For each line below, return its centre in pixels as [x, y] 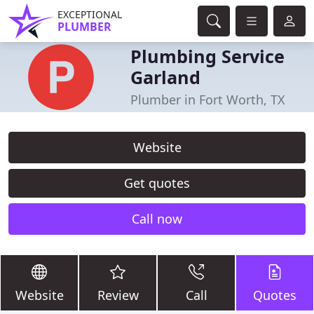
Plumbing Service [207, 56]
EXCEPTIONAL [90, 14]
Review [118, 295]
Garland [165, 77]
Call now [157, 219]
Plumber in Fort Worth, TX [208, 99]
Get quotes [157, 183]
